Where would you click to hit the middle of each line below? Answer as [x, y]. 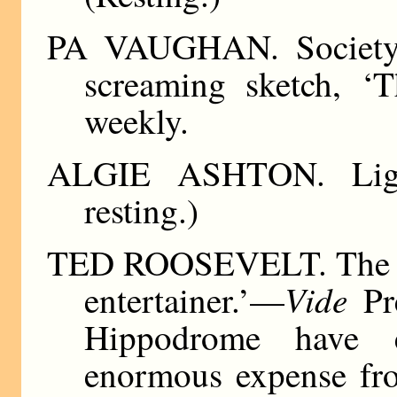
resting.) [141, 210]
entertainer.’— [184, 299]
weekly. [136, 121]
